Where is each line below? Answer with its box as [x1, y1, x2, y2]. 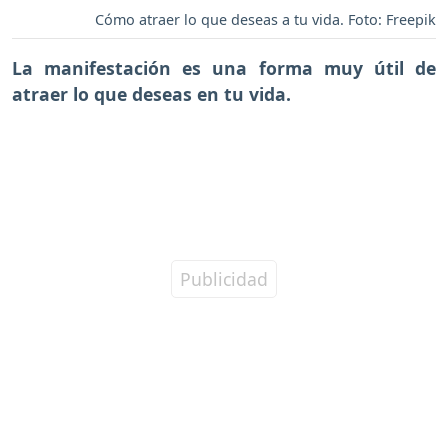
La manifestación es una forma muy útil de [12, 55, 436, 80]
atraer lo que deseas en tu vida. [12, 81, 291, 106]
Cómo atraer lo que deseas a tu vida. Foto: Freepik [95, 9, 436, 29]
